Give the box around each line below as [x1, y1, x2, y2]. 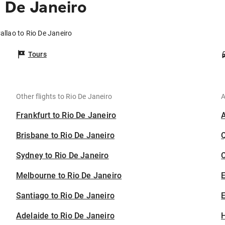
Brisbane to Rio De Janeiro [16, 131, 115, 141]
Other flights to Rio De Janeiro [16, 92, 113, 101]
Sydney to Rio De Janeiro [16, 151, 109, 161]
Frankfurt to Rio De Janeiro [16, 110, 117, 121]
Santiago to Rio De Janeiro [16, 191, 115, 201]
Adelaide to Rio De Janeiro [16, 211, 115, 221]
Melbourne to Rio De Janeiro [16, 171, 122, 181]
